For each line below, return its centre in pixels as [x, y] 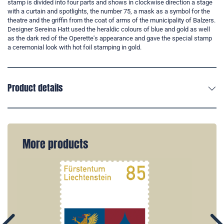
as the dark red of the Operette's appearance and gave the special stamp [110, 38]
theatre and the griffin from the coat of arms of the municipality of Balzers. [111, 20]
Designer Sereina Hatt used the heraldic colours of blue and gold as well [109, 29]
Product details [35, 88]
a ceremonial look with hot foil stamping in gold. [74, 47]
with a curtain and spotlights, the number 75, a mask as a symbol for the [109, 11]
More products [55, 144]
